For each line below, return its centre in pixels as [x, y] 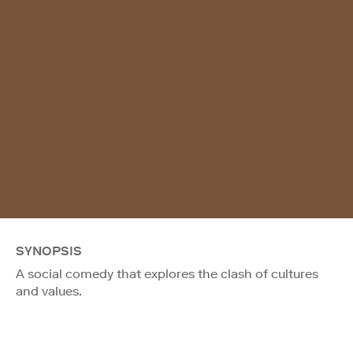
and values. [49, 291]
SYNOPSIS [49, 251]
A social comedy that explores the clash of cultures [167, 273]
